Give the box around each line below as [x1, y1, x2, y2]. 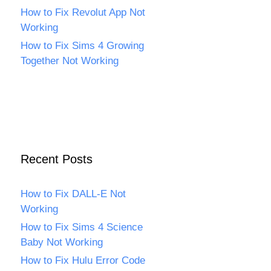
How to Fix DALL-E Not [21, 188, 126, 200]
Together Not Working [21, 55, 119, 67]
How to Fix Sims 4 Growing [21, 40, 144, 51]
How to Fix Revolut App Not [21, 7, 145, 18]
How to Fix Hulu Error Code [21, 255, 145, 266]
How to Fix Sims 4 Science [21, 221, 143, 233]
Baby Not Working [21, 237, 103, 248]
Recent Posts [21, 152, 93, 166]
